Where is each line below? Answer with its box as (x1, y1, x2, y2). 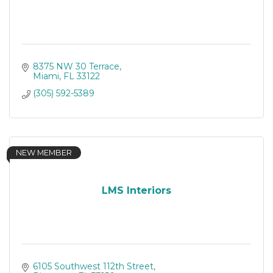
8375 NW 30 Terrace (32, 61, 119, 72)
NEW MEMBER (16, 148, 72, 157)
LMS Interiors (102, 184, 171, 196)
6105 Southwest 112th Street (32, 261, 154, 272)
